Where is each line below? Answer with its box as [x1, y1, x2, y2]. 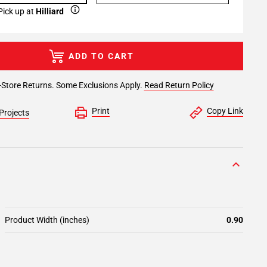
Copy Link [206, 106, 243, 116]
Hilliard [36, 7, 64, 16]
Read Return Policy [144, 80, 214, 90]
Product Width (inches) [5, 215, 89, 225]
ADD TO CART [69, 51, 134, 61]
